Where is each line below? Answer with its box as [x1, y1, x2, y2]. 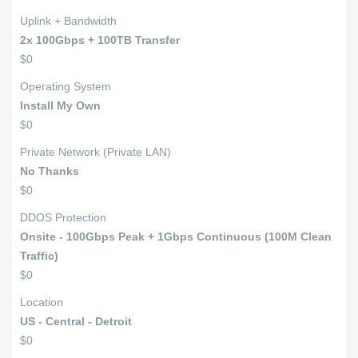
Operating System [20, 80, 111, 93]
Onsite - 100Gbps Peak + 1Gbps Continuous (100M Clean [20, 230, 332, 243]
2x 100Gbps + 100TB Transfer [20, 34, 180, 46]
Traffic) [20, 249, 58, 262]
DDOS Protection [20, 211, 106, 224]
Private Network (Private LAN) [20, 145, 171, 158]
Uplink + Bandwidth [20, 14, 117, 27]
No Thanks [20, 165, 79, 177]
